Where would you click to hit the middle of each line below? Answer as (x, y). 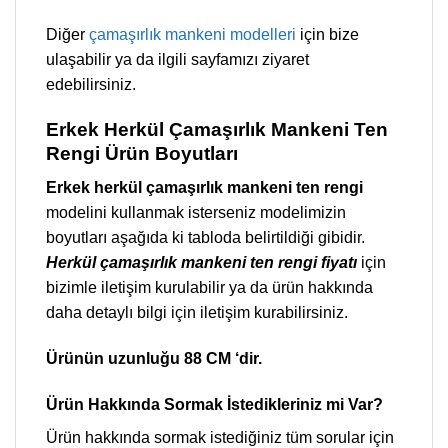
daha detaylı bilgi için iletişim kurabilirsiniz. (197, 313)
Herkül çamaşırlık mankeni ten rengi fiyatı (201, 263)
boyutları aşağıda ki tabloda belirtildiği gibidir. (205, 238)
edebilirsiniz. (91, 85)
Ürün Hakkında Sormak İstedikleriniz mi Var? (214, 404)
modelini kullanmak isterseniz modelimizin (196, 213)
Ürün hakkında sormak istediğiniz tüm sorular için (220, 437)
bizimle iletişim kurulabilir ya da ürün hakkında (209, 288)
